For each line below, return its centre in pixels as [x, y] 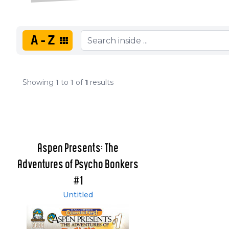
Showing [39, 83]
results [101, 83]
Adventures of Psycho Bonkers [78, 165]
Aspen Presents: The [78, 149]
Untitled [78, 195]
